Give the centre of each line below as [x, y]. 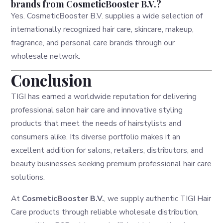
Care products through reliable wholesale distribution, [105, 212]
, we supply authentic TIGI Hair [158, 198]
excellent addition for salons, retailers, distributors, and [107, 150]
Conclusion [52, 80]
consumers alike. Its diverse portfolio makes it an [96, 137]
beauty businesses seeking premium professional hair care [111, 164]
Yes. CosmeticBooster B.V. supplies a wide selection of [107, 15]
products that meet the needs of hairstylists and [96, 123]
